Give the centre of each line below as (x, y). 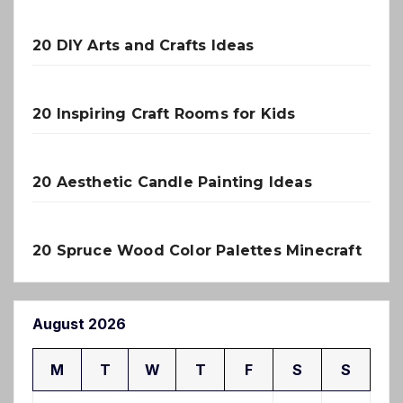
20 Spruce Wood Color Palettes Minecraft (197, 250)
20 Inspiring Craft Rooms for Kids (164, 113)
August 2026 (79, 323)
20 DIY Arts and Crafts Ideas (143, 45)
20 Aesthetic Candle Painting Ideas (172, 182)
